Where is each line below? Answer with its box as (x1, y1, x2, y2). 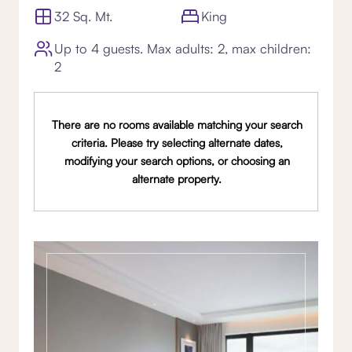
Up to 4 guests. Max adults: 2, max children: (53, 40, 311, 57)
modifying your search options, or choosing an (64, 154, 290, 167)
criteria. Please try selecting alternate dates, (71, 136, 283, 149)
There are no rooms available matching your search (51, 118, 302, 131)
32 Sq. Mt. (54, 8, 113, 24)
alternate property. (132, 172, 222, 185)
